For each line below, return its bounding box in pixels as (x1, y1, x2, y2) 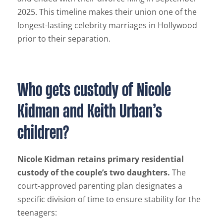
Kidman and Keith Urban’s (17, 98, 162, 122)
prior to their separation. (17, 33, 111, 44)
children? (17, 119, 69, 144)
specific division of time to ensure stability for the (17, 193, 201, 205)
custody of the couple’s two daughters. (17, 166, 170, 178)
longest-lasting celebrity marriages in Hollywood (17, 19, 197, 31)
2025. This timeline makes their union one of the (17, 6, 197, 17)
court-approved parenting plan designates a (17, 180, 182, 191)
